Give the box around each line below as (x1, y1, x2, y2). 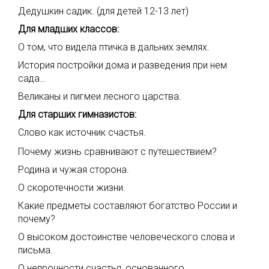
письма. (18, 244, 53, 256)
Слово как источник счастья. (18, 127, 146, 138)
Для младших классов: (18, 23, 119, 35)
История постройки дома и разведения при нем (18, 59, 227, 71)
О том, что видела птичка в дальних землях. (18, 41, 210, 53)
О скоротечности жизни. (18, 182, 125, 193)
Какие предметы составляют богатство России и (18, 200, 237, 211)
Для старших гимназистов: (18, 109, 136, 120)
